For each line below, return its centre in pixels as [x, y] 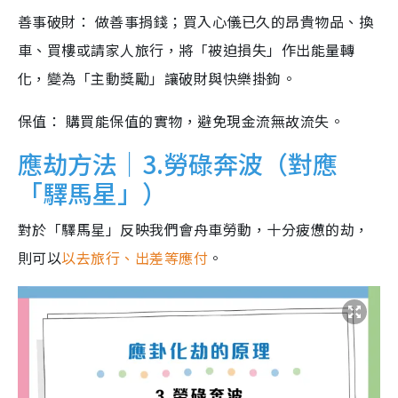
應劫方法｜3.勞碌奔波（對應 [178, 164]
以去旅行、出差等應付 [135, 258]
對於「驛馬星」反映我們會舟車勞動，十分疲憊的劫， [194, 230]
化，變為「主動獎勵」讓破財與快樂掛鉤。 [157, 79]
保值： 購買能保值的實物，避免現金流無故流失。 [181, 121]
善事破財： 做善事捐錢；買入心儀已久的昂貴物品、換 [196, 22]
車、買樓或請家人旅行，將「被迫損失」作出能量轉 [187, 50]
